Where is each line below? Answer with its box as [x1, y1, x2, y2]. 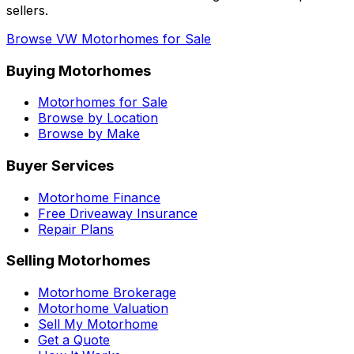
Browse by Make [38, 126, 140, 142]
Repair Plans [38, 220, 114, 237]
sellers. [6, 2, 48, 18]
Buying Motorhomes [6, 61, 151, 80]
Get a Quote [38, 332, 110, 348]
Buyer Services [6, 156, 114, 175]
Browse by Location [38, 110, 158, 126]
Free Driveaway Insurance [38, 205, 198, 221]
